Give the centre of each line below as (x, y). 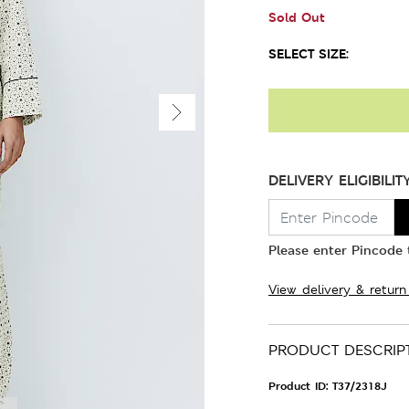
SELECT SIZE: (309, 53)
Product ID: (300, 386)
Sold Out (297, 17)
